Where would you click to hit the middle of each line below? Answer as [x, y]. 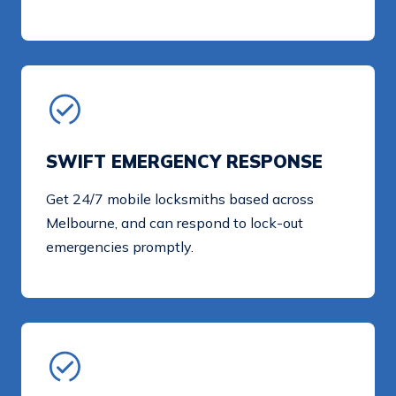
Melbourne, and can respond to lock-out [175, 223]
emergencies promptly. [120, 247]
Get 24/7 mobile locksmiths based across [180, 199]
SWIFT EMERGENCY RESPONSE [184, 162]
